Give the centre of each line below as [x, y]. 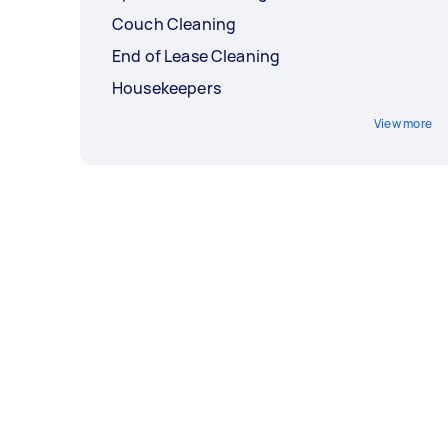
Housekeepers [166, 88]
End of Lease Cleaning [196, 56]
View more [402, 124]
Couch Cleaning [174, 24]
